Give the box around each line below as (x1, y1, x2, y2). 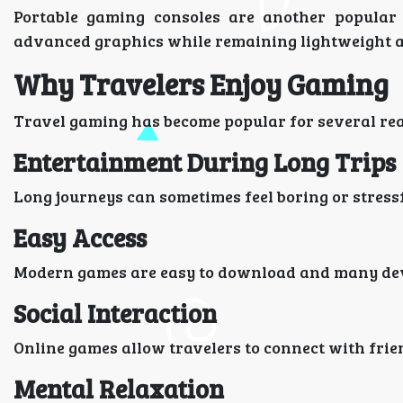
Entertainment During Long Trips (13, 145, 396, 179)
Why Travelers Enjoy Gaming (13, 65, 389, 103)
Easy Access (13, 220, 147, 255)
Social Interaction (13, 296, 217, 330)
